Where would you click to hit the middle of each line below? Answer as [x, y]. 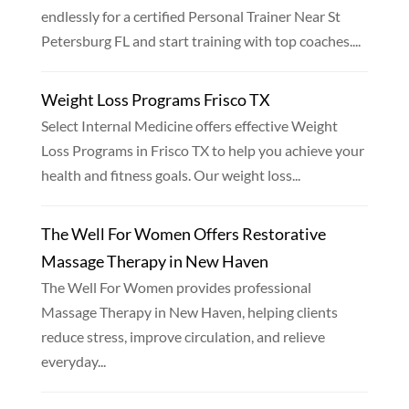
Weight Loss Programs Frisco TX [155, 100]
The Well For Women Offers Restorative [183, 234]
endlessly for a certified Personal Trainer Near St [190, 16]
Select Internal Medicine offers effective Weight [189, 126]
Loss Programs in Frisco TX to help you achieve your [202, 151]
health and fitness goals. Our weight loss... [170, 175]
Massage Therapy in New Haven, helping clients [189, 312]
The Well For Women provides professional [176, 288]
